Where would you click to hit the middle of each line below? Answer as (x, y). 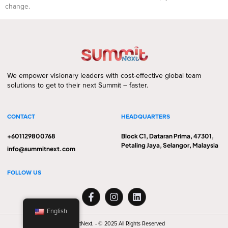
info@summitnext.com (41, 149)
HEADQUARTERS (146, 117)
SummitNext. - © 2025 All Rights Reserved (114, 224)
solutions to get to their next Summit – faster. (78, 85)
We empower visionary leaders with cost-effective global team (104, 76)
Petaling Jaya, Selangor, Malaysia (170, 146)
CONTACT (21, 117)
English (57, 211)
